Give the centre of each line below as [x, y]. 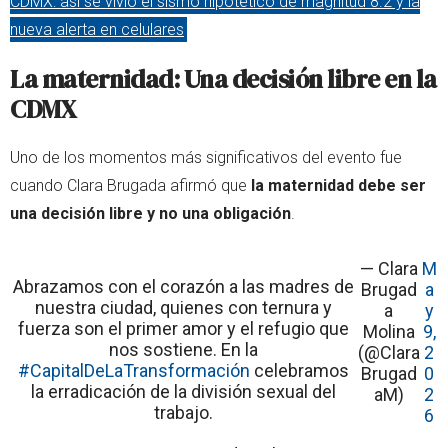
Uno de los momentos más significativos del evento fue [206, 157]
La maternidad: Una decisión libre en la [223, 78]
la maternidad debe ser [338, 185]
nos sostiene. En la [183, 349]
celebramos [299, 370]
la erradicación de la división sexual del [183, 391]
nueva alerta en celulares [97, 29]
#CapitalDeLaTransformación [133, 370]
